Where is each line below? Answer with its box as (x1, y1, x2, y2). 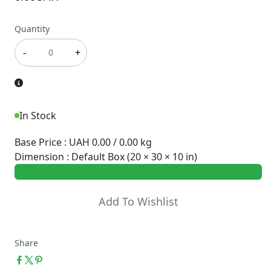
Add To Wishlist (98, 194, 178, 209)
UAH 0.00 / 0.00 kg (69, 135, 152, 149)
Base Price (15, 135, 62, 149)
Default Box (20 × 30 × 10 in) (71, 149, 197, 163)
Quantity (15, 22, 50, 34)
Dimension (15, 149, 67, 163)
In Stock (19, 108, 56, 122)
